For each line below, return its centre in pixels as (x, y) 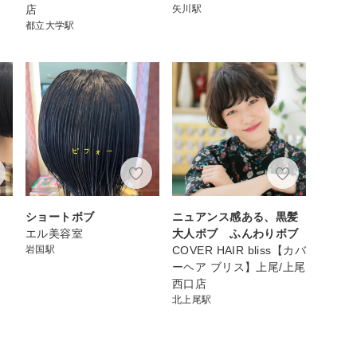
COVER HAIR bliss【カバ (239, 250)
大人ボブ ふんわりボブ (235, 233)
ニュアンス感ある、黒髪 (235, 216)
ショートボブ (60, 216)
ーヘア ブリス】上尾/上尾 (239, 267)
